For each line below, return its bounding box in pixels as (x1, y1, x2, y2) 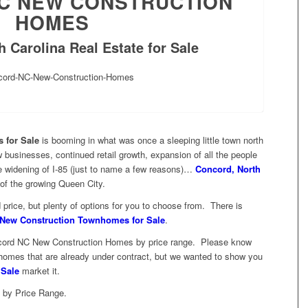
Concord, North (195, 162, 261, 176)
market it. (19, 264, 60, 278)
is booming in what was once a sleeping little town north (39, 133, 263, 147)
